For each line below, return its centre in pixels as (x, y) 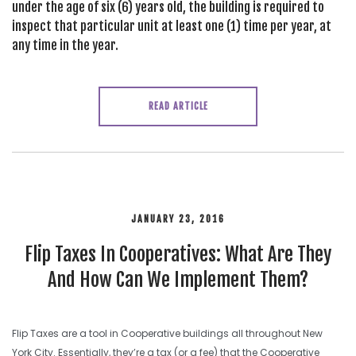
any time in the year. (65, 45)
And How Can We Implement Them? (178, 280)
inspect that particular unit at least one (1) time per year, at (172, 26)
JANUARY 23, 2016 (178, 219)
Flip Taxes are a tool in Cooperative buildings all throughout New (167, 333)
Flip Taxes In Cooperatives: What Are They (178, 254)
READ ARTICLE (178, 106)
